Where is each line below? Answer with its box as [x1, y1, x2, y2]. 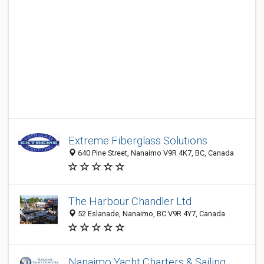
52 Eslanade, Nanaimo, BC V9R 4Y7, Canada [76, 209, 225, 219]
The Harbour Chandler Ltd [68, 195, 192, 208]
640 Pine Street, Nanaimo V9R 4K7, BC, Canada [76, 148, 234, 158]
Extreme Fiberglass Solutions [68, 134, 207, 147]
